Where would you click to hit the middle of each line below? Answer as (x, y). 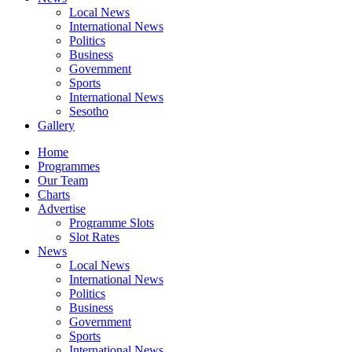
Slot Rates (94, 237)
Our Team (63, 180)
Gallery (56, 125)
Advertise (62, 209)
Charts (54, 194)
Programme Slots (112, 223)
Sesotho (89, 111)
